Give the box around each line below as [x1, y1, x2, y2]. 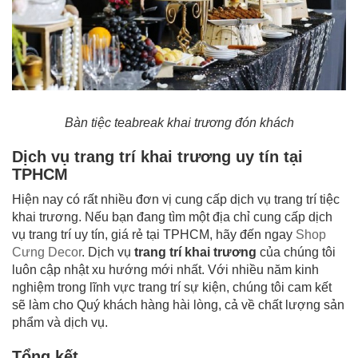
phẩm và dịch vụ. [12, 316, 108, 330]
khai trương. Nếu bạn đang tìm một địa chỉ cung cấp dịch [12, 210, 332, 225]
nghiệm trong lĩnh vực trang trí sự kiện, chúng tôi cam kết [12, 280, 332, 295]
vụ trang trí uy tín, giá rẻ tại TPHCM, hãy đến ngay [12, 228, 296, 242]
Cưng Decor [12, 245, 82, 260]
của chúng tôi [257, 245, 336, 260]
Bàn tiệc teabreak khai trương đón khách [64, 116, 294, 130]
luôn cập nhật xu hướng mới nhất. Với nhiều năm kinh [12, 263, 319, 277]
